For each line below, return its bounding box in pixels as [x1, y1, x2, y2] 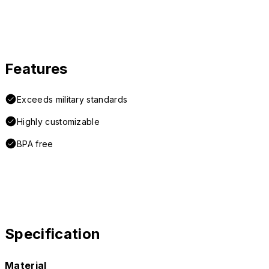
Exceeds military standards [17, 94, 128, 105]
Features [5, 60, 68, 78]
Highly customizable [17, 116, 100, 127]
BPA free [17, 139, 53, 150]
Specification [5, 225, 101, 243]
